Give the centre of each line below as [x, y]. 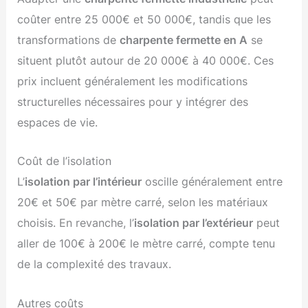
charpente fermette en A [184, 40]
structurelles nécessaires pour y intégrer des [133, 102]
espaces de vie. [58, 123]
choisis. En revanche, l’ [76, 223]
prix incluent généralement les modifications [133, 81]
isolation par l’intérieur [84, 182]
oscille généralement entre [212, 182]
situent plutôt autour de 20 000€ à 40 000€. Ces [146, 61]
